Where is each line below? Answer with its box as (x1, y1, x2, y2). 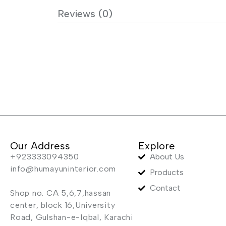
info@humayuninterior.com (10, 163, 117, 174)
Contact (149, 183, 181, 193)
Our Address (10, 139, 70, 152)
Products (149, 167, 184, 177)
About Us (149, 151, 184, 161)
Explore (138, 139, 176, 152)
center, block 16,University (10, 200, 116, 210)
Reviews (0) (58, 7, 112, 20)
